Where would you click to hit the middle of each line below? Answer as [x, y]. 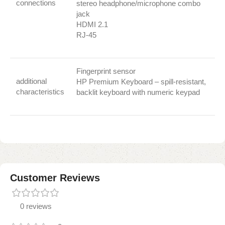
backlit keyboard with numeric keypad [138, 92]
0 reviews [36, 206]
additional [31, 81]
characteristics [40, 92]
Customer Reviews [55, 178]
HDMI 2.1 [92, 25]
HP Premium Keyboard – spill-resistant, [141, 82]
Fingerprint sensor [106, 71]
